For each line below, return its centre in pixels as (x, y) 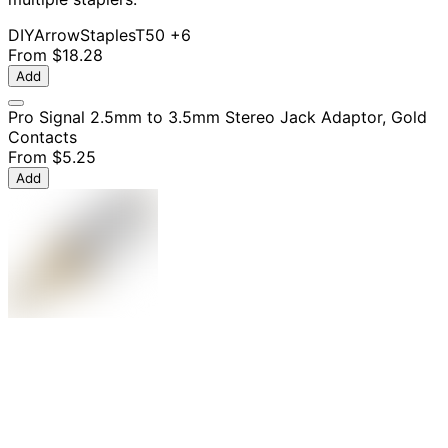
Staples (107, 35)
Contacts (42, 137)
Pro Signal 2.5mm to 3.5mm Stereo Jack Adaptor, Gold (217, 117)
